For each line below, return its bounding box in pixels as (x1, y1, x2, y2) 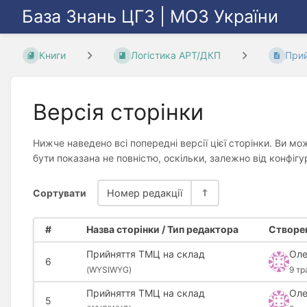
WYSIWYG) (88, 264, 132, 275)
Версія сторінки (33, 98, 204, 125)
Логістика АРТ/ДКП (130, 49, 221, 62)
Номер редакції (107, 186, 182, 199)
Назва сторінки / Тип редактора (86, 223, 238, 236)
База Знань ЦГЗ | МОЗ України (22, 6, 278, 27)
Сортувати (33, 186, 86, 199)
